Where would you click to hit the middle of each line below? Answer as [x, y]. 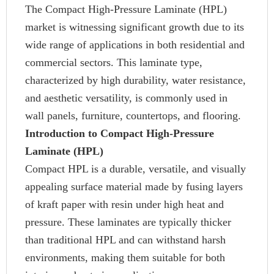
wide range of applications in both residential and [135, 45]
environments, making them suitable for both [125, 257]
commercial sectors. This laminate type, [114, 62]
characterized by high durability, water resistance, [135, 80]
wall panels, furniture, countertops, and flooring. [133, 116]
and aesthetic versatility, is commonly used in [126, 98]
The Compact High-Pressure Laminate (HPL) [126, 9]
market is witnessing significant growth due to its [135, 27]
